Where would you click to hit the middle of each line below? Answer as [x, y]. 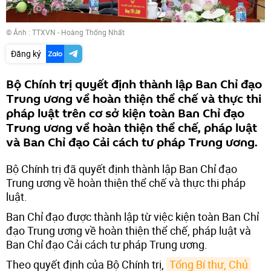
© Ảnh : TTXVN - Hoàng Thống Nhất [65, 32]
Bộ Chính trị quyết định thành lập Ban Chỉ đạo [134, 84]
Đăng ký [26, 53]
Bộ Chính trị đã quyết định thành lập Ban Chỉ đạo [122, 168]
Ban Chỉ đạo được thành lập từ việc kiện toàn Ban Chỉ [132, 216]
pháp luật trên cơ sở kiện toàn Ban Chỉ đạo [125, 113]
